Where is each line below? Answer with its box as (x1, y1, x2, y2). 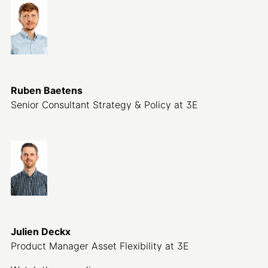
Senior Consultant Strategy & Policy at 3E (10, 99, 198, 111)
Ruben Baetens (10, 84, 83, 96)
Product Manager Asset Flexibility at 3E (10, 240, 189, 252)
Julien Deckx (10, 226, 71, 237)
